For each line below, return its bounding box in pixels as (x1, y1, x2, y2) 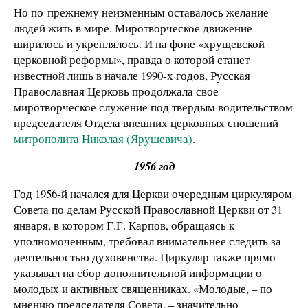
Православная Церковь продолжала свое (14, 82, 219, 99)
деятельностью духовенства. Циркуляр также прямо (14, 248, 276, 265)
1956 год (133, 157, 175, 174)
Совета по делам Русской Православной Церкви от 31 (14, 201, 283, 217)
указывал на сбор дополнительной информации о (14, 264, 262, 280)
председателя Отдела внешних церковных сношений (14, 114, 278, 131)
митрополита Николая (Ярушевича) (14, 130, 192, 146)
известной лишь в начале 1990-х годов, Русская (14, 67, 250, 83)
